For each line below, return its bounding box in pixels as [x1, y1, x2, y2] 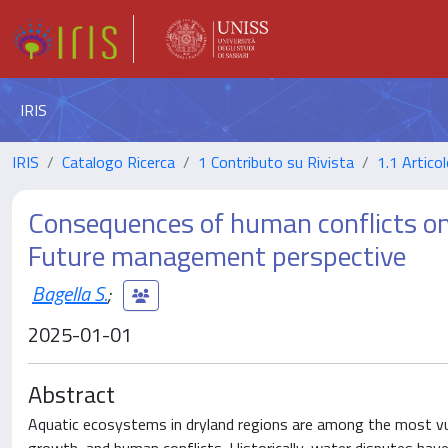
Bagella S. [32, 277, 107, 309]
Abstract [28, 376, 115, 412]
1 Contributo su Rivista [198, 150, 354, 174]
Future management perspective [28, 234, 406, 277]
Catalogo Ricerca [62, 150, 175, 174]
